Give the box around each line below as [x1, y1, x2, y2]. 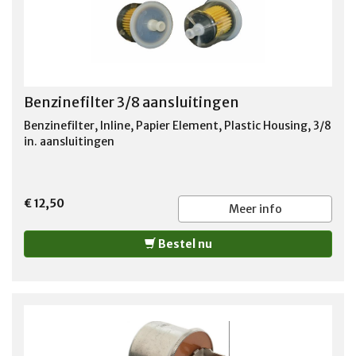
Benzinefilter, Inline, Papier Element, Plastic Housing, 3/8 [24, 118, 331, 133]
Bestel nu [155, 236, 212, 251]
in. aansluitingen [24, 133, 114, 149]
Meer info [228, 201, 282, 216]
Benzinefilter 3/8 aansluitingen [24, 92, 239, 111]
